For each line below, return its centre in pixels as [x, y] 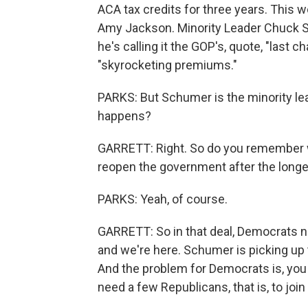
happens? [124, 116]
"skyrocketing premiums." [167, 65]
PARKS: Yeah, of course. [163, 199]
